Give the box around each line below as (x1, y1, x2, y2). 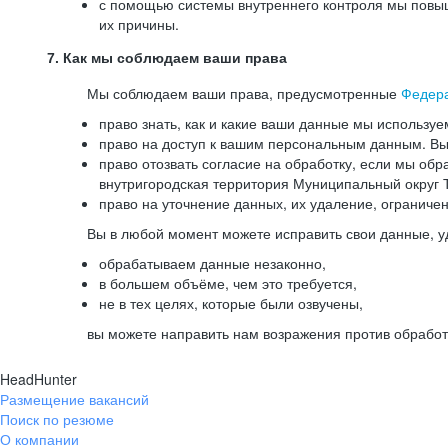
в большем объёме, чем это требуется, (99, 273, 357, 293)
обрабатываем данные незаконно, (99, 253, 326, 273)
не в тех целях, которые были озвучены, (99, 293, 363, 313)
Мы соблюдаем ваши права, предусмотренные (87, 83, 401, 103)
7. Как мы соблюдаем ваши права (47, 50, 287, 66)
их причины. (99, 14, 179, 34)
